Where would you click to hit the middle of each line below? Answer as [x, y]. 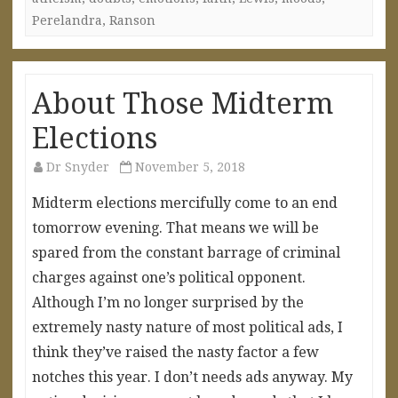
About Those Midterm [183, 103]
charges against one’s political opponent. [169, 277]
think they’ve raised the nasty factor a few [175, 352]
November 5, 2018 [190, 167]
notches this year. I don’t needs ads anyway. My [192, 377]
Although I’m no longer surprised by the [168, 302]
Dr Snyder [78, 167]
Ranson [132, 20]
